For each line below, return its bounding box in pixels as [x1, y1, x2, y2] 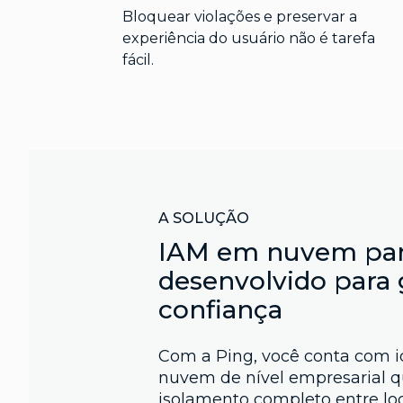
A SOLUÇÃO [158, 210, 249, 228]
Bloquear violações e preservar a [121, 8, 357, 26]
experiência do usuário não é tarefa [121, 30, 375, 48]
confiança [158, 294, 282, 326]
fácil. [121, 51, 154, 69]
